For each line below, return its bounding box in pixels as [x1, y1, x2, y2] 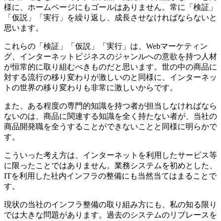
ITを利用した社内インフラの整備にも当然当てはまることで [4, 171, 217, 180]
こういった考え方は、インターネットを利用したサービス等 [4, 150, 217, 159]
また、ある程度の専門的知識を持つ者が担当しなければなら [4, 101, 217, 110]
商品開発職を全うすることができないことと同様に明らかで [4, 122, 217, 131]
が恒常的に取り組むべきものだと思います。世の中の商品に [4, 62, 217, 71]
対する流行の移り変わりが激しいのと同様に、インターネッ [4, 73, 217, 81]
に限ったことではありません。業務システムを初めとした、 [4, 161, 217, 170]
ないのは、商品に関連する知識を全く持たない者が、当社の [4, 111, 217, 120]
